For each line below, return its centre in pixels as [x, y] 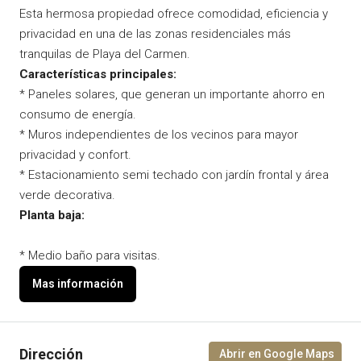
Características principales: [98, 74]
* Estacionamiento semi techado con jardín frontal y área [174, 175]
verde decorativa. [67, 195]
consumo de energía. [78, 114]
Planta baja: [52, 215]
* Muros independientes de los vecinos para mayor [159, 135]
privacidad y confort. [75, 155]
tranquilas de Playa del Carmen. [105, 54]
